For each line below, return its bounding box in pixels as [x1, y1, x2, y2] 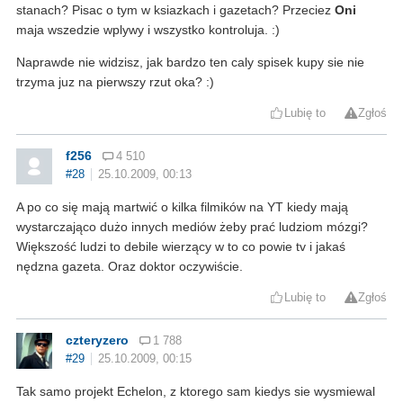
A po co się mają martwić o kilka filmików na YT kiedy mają [16, 200, 348, 215]
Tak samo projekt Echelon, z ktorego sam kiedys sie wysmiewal [16, 384, 375, 399]
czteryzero [66, 333, 129, 348]
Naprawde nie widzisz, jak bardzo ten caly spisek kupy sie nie [16, 55, 364, 70]
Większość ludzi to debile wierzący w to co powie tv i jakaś [16, 239, 345, 255]
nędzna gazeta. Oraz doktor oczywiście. [16, 259, 243, 274]
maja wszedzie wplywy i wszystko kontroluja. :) [16, 22, 280, 38]
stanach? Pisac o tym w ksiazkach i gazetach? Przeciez [16, 3, 335, 18]
